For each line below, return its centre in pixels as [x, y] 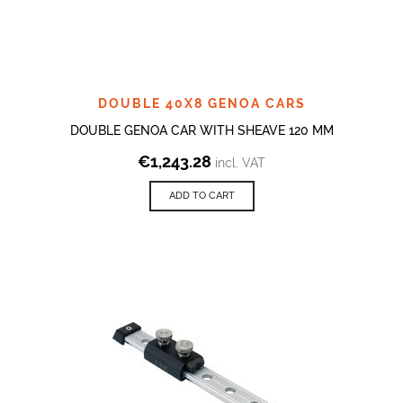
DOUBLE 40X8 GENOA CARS [201, 103]
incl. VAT [240, 162]
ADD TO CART [201, 195]
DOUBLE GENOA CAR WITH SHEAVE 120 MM [201, 130]
